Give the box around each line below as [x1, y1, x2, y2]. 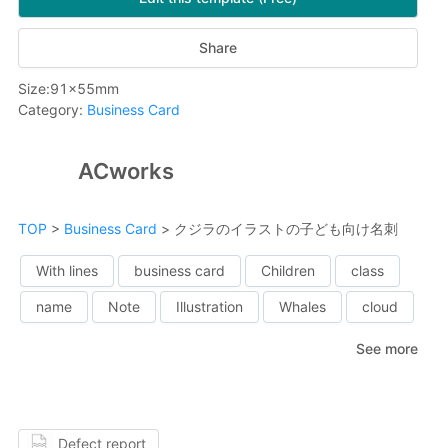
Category [18, 101, 79, 118]
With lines [36, 262, 98, 279]
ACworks [78, 157, 174, 184]
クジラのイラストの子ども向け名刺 [170, 220, 398, 237]
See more [356, 340, 418, 357]
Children [261, 262, 315, 279]
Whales [279, 298, 326, 315]
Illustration [176, 298, 243, 315]
